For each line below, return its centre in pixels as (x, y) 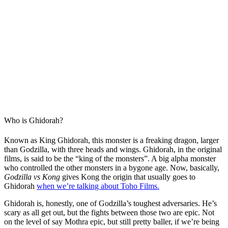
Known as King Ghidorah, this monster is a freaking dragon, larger (111, 140)
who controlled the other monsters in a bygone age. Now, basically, (112, 168)
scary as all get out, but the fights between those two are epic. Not (109, 213)
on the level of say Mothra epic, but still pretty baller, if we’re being (112, 222)
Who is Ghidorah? (34, 120)
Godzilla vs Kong (33, 177)
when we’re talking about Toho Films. (98, 186)
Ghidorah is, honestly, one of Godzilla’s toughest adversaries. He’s (110, 204)
